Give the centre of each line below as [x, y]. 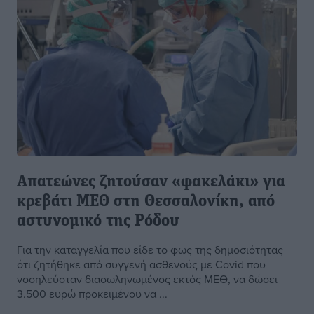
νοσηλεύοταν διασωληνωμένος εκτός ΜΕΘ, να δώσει [147, 279]
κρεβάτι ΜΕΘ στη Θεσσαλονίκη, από [146, 202]
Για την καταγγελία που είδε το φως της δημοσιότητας [150, 250]
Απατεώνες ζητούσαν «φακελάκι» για [151, 183]
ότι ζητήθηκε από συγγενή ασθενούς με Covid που [141, 265]
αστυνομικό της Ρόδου [98, 222]
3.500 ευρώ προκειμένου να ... [92, 294]
